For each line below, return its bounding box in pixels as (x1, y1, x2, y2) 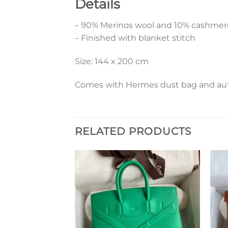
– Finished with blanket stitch (75, 33, 195, 43)
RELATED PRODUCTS (75, 125, 191, 137)
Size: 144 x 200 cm (75, 56, 149, 67)
